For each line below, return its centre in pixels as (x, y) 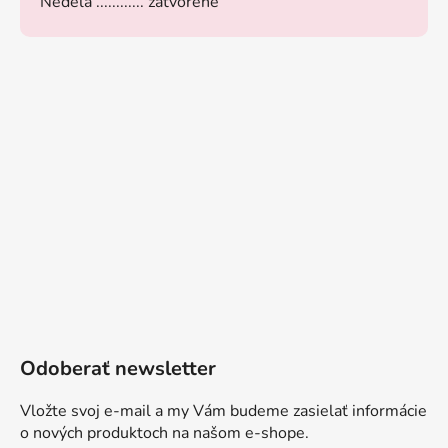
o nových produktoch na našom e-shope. (164, 432)
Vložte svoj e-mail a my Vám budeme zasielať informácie (223, 410)
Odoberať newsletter (118, 368)
